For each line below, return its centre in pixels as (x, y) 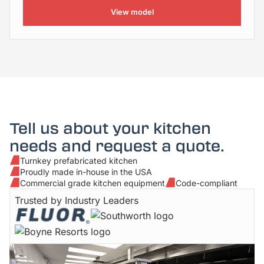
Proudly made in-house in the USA (86, 171)
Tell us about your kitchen (110, 128)
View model (132, 12)
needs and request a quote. (117, 146)
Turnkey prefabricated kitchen (79, 160)
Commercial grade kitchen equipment (93, 183)
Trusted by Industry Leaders (77, 200)
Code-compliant (207, 183)
